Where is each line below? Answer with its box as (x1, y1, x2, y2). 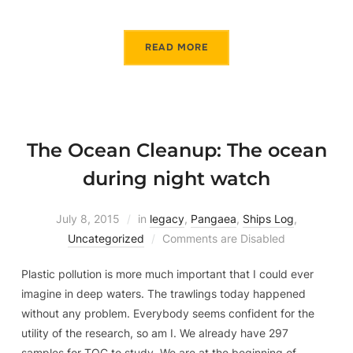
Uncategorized (68, 231, 144, 245)
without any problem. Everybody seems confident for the (20, 306, 314, 320)
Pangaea (191, 211, 236, 225)
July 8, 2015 (56, 211, 120, 225)
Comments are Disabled (162, 231, 285, 245)
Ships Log (243, 211, 294, 225)
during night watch (83, 166, 270, 190)
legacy (150, 211, 184, 225)
